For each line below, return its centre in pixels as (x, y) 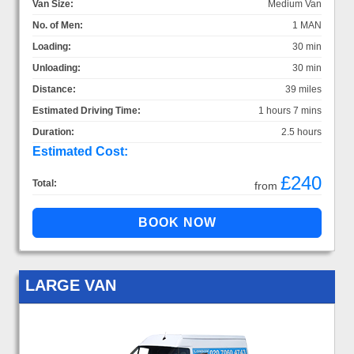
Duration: (53, 132)
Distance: (54, 89)
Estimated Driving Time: (87, 110)
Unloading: (56, 68)
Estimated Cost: (80, 151)
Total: (45, 183)
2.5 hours (301, 132)
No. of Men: (58, 25)
